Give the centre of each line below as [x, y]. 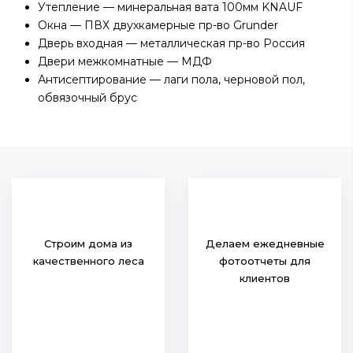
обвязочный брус [87, 98]
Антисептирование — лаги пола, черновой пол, [171, 80]
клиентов [265, 278]
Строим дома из [88, 243]
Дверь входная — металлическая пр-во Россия [171, 43]
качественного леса [88, 261]
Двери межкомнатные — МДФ [125, 61]
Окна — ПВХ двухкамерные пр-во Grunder [158, 25]
